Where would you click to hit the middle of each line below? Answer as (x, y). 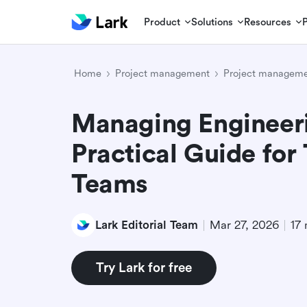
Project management (162, 74)
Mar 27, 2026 (244, 225)
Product (162, 22)
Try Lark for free (144, 268)
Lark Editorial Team (147, 225)
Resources (268, 22)
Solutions (212, 22)
